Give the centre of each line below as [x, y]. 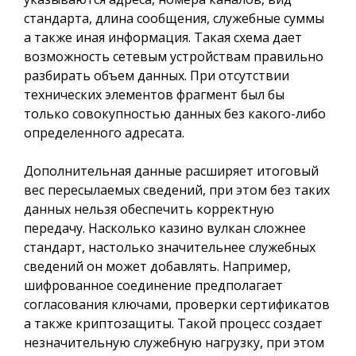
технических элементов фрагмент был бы [154, 95]
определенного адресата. [104, 133]
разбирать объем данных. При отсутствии [157, 75]
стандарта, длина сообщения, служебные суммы [174, 18]
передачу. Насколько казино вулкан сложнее [165, 228]
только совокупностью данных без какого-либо [175, 114]
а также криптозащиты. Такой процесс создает [173, 323]
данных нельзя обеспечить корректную [149, 209]
